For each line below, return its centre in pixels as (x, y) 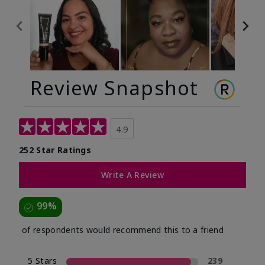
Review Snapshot (114, 88)
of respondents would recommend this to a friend (123, 230)
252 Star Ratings (55, 150)
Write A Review (132, 175)
